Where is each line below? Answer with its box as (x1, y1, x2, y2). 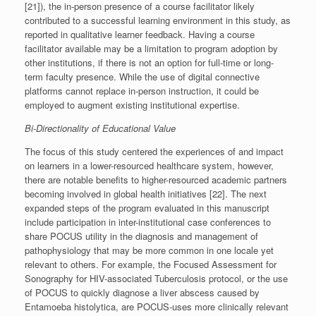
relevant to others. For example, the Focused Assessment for (25, 257, 276, 272)
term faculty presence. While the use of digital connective (25, 70, 260, 84)
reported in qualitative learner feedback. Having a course (25, 28, 255, 42)
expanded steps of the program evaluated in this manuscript (25, 201, 269, 215)
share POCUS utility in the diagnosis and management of (25, 229, 258, 243)
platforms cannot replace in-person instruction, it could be (25, 84, 259, 98)
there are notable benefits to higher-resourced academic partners (25, 173, 287, 187)
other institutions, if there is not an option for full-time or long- (25, 56, 274, 70)
